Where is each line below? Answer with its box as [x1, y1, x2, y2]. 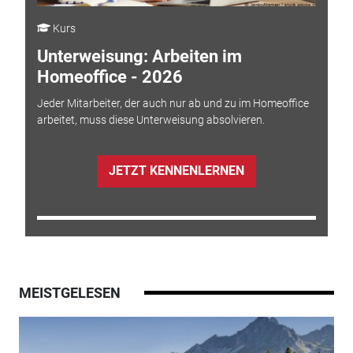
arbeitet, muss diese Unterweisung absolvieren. [36, 113, 265, 127]
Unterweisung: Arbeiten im [36, 46, 242, 66]
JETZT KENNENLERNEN [108, 163, 244, 179]
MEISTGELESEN [18, 284, 121, 301]
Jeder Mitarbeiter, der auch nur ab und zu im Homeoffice [36, 97, 309, 110]
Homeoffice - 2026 [36, 66, 183, 87]
